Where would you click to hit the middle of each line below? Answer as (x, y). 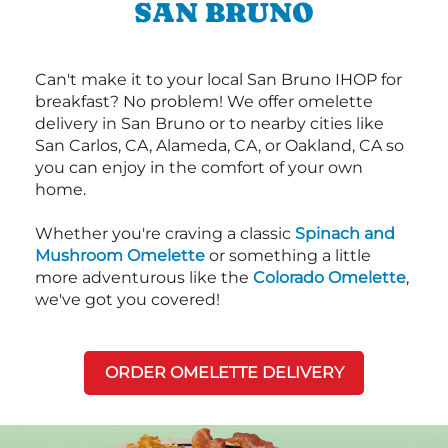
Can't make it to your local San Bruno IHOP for (218, 80)
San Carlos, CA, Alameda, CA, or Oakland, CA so (219, 146)
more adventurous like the (144, 278)
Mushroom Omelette (120, 256)
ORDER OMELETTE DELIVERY (224, 373)
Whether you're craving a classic (165, 234)
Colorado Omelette (329, 278)
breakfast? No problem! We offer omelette (204, 102)
